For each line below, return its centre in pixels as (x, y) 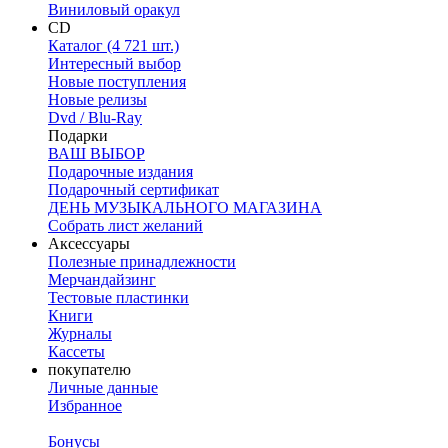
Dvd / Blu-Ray (95, 118)
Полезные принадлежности (142, 262)
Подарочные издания (120, 172)
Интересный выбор (114, 64)
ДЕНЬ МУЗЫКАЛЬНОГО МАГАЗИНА (185, 208)
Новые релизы (97, 100)
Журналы (80, 334)
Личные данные (103, 388)
